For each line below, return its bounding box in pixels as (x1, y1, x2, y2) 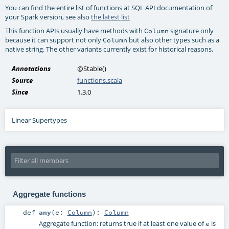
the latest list (91, 12, 130, 22)
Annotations (12, 63, 51, 73)
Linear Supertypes (12, 115, 67, 125)
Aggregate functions (12, 190, 86, 199)
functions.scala (77, 75, 123, 85)
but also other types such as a (127, 35, 220, 45)
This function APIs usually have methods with (5, 26, 145, 36)
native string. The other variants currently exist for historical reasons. (5, 44, 214, 54)
